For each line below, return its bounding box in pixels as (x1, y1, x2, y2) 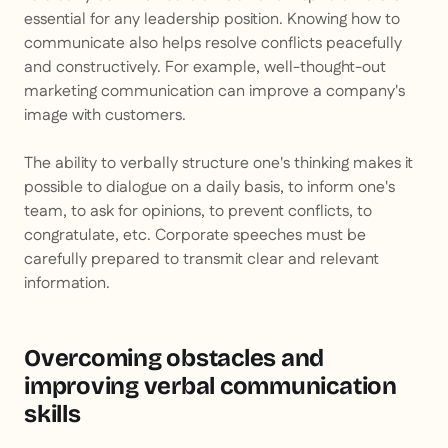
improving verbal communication (24, 372, 397, 401)
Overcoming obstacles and (24, 344, 325, 373)
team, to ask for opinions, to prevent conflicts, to (24, 200, 372, 224)
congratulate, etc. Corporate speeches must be (24, 224, 366, 248)
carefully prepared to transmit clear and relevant (24, 248, 379, 272)
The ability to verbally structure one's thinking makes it (24, 152, 413, 176)
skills (24, 400, 81, 429)
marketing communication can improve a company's (24, 80, 405, 104)
